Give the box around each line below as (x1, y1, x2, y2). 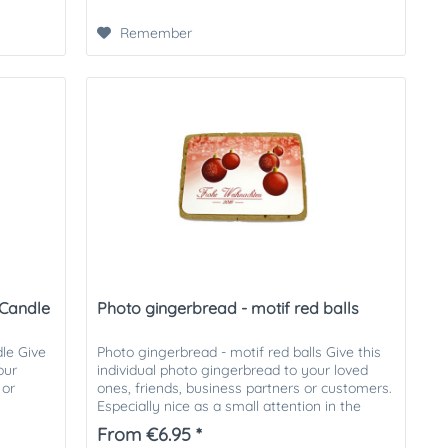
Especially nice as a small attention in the (97, 396, 362, 415)
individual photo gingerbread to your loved (97, 360, 369, 379)
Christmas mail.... (97, 414, 206, 433)
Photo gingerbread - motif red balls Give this (97, 342, 382, 361)
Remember (120, 24, 193, 43)
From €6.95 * (97, 422, 203, 446)
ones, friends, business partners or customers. (97, 378, 393, 397)
